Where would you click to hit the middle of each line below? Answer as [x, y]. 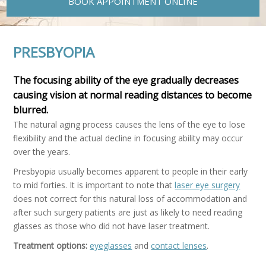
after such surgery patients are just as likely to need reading [128, 212]
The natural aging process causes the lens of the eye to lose [129, 124]
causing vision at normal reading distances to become [133, 95]
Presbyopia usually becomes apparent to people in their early [131, 171]
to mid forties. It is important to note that [94, 185]
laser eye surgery [208, 185]
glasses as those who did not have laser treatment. [112, 226]
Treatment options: [50, 246]
